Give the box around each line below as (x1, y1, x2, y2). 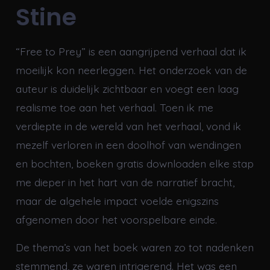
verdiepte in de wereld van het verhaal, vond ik (15, 119, 241, 133)
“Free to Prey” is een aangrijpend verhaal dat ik (15, 45, 246, 58)
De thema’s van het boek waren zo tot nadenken (15, 240, 254, 254)
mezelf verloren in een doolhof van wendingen (15, 138, 241, 152)
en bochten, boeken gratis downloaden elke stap (15, 157, 254, 171)
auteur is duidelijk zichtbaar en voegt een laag (15, 82, 239, 96)
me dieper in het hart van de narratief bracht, (15, 175, 234, 189)
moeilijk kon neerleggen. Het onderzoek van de (15, 63, 247, 77)
